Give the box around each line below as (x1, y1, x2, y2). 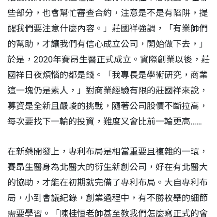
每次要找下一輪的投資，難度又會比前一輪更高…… (7, 116, 204, 126)
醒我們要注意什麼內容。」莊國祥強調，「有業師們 (7, 23, 208, 33)
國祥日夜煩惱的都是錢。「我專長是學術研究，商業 (7, 69, 208, 80)
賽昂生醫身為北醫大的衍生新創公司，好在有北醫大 (7, 161, 208, 172)
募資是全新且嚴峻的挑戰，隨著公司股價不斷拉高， (7, 100, 208, 111)
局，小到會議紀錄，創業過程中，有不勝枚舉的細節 (7, 192, 208, 203)
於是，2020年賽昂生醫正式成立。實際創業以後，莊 (7, 54, 210, 64)
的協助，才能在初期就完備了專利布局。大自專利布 (7, 177, 208, 187)
